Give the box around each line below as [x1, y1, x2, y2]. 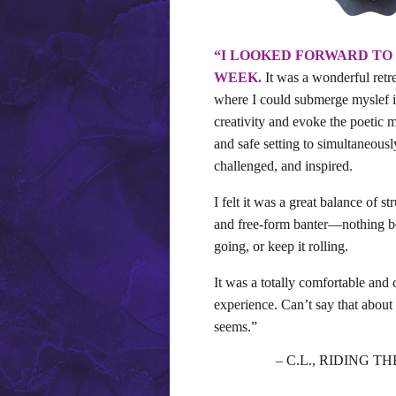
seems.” [214, 319, 257, 335]
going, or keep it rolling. [214, 239, 348, 255]
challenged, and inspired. [214, 158, 353, 174]
